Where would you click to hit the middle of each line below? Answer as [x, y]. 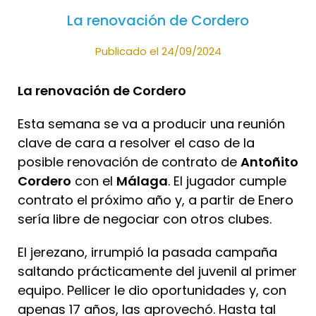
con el [94, 181]
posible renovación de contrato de [129, 162]
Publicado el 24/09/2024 [158, 51]
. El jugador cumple [227, 181]
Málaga [142, 181]
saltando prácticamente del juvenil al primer [157, 272]
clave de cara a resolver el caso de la [136, 143]
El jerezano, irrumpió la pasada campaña [147, 253]
